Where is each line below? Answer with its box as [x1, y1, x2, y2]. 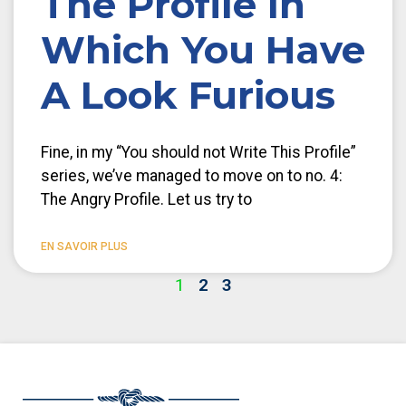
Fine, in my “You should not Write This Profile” [41, 142, 356, 161]
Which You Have [41, 25, 365, 73]
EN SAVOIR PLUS [41, 239, 128, 253]
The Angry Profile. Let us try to [41, 189, 252, 208]
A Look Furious [41, 71, 335, 119]
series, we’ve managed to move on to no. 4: [41, 166, 343, 185]
